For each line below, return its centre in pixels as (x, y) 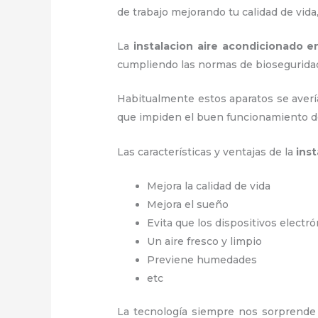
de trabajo (143, 12)
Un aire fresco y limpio (205, 242)
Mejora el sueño (188, 205)
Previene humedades (202, 260)
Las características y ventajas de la (207, 152)
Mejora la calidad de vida (209, 186)
